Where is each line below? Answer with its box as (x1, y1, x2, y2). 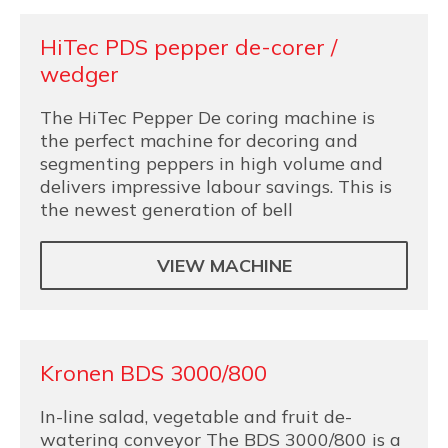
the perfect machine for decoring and (40, 129, 358, 152)
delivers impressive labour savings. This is (40, 175, 392, 198)
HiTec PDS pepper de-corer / (40, 33, 337, 61)
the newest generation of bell (40, 198, 293, 221)
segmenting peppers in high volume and (40, 152, 383, 175)
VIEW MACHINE (156, 254, 292, 277)
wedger (40, 60, 119, 88)
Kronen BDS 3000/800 (40, 359, 267, 387)
